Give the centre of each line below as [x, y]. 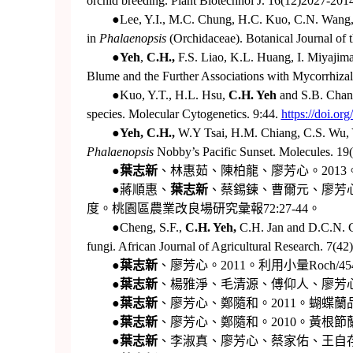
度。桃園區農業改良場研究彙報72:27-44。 [203, 208]
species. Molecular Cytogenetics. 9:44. [184, 113]
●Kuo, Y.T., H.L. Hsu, [157, 95]
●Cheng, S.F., [134, 227]
